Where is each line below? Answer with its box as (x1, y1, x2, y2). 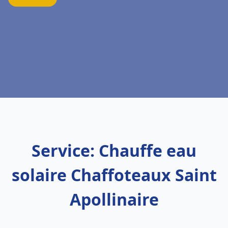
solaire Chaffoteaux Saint (11, 164, 217, 186)
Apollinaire (69, 188, 159, 210)
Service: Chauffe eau (32, 139, 196, 161)
